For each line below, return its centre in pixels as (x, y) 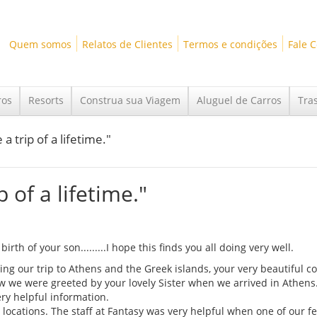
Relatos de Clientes (127, 44)
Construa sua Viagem (130, 100)
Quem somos (40, 44)
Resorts (46, 100)
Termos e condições (230, 44)
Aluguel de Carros (239, 100)
